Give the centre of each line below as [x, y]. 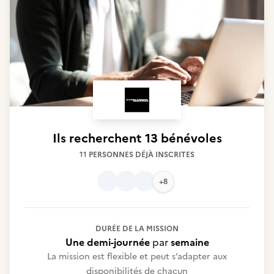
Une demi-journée [107, 242]
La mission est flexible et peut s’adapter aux [137, 257]
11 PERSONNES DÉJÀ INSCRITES [137, 155]
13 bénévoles [183, 138]
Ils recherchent [98, 138]
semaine [190, 242]
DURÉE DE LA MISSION [137, 229]
